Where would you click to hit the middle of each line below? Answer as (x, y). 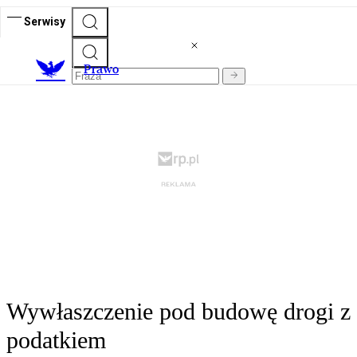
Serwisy (45, 21)
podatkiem (56, 340)
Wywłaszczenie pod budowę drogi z (178, 312)
